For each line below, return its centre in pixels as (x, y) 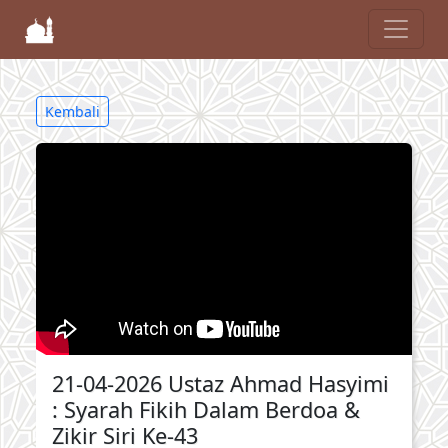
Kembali (72, 111)
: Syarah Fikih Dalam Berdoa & (206, 409)
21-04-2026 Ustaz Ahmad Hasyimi (220, 383)
